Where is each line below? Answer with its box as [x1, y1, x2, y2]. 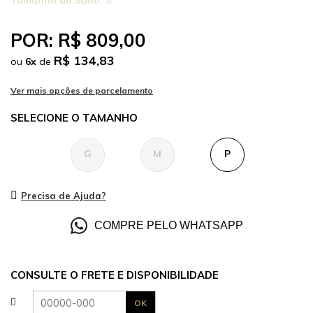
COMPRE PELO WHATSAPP [94, 219, 243, 231]
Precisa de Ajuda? [21, 190, 106, 201]
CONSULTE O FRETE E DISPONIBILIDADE [10, 268, 219, 282]
